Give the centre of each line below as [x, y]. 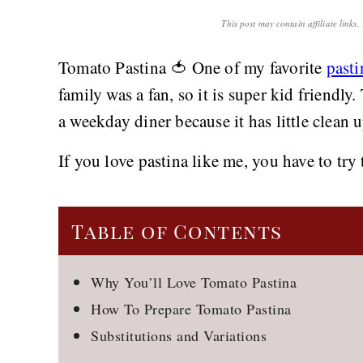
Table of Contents [177, 231]
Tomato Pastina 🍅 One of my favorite [192, 67]
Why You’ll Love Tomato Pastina [194, 282]
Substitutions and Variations [179, 335]
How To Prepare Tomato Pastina [191, 309]
